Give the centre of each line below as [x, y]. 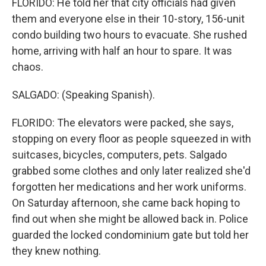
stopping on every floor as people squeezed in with [132, 139]
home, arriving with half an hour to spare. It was [122, 51]
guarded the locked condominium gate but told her [130, 235]
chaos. [28, 67]
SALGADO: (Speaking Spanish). [83, 95]
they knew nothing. [56, 251]
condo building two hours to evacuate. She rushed [129, 35]
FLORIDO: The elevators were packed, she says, [123, 123]
